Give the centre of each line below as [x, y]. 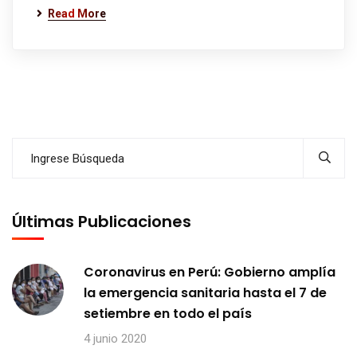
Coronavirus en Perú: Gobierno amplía [210, 272]
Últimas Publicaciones [102, 222]
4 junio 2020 [115, 339]
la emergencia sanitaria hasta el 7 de [205, 293]
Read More [77, 14]
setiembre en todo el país [168, 314]
